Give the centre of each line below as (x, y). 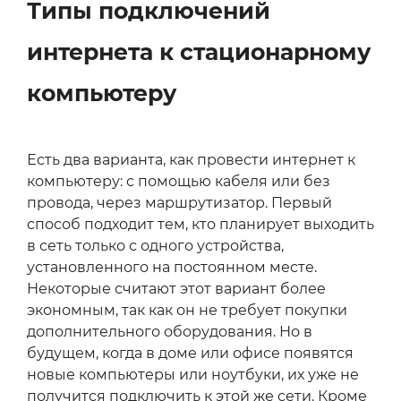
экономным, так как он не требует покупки (187, 311)
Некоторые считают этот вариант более (176, 289)
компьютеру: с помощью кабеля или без (179, 182)
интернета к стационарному (199, 52)
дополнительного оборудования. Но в (170, 332)
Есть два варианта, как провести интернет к (191, 160)
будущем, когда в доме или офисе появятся (190, 354)
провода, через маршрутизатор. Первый (179, 203)
